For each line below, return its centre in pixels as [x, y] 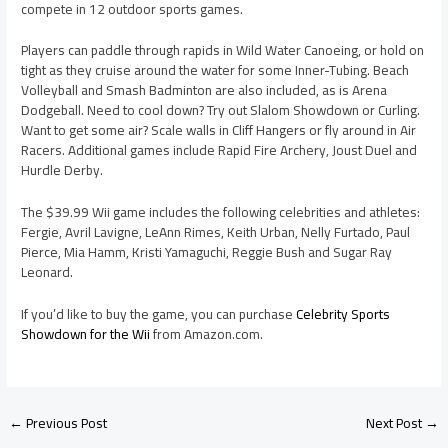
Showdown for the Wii [86, 334]
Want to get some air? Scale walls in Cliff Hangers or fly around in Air [219, 130]
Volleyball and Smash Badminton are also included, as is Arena [204, 90]
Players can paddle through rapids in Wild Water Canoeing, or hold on [223, 50]
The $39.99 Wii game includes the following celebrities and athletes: [221, 212]
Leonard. [47, 272]
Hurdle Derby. [62, 170]
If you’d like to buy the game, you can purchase [159, 314]
